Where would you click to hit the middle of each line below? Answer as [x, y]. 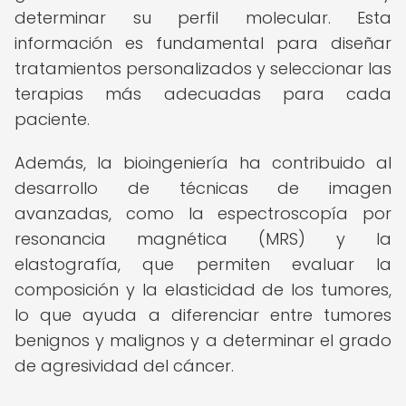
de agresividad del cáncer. [124, 366]
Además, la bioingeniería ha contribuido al [203, 163]
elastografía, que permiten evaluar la [203, 264]
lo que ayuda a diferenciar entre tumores [203, 315]
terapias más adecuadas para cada [203, 94]
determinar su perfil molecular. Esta [203, 18]
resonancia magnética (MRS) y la [203, 239]
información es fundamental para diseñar [203, 43]
